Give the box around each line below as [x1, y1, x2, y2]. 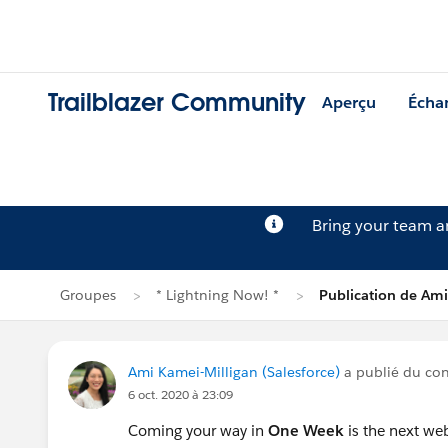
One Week [268, 421, 344, 440]
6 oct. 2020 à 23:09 [128, 386, 233, 403]
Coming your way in [128, 421, 268, 440]
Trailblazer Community [48, 87, 306, 119]
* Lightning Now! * [156, 286, 279, 304]
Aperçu [322, 92, 376, 114]
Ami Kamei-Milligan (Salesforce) [128, 363, 340, 381]
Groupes [60, 286, 116, 304]
